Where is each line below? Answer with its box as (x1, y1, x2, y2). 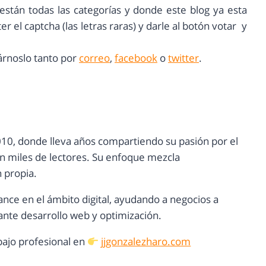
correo (79, 51, 110, 65)
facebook (115, 51, 157, 65)
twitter (168, 51, 199, 65)
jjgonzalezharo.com (101, 235, 191, 249)
